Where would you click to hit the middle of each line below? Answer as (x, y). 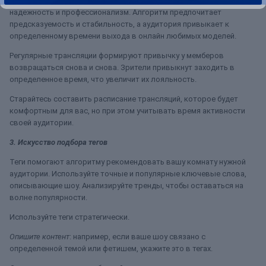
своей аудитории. (42, 123)
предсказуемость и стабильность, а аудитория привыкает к (119, 24)
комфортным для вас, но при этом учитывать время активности (127, 111)
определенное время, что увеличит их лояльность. (103, 79)
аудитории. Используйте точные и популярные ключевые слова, (128, 174)
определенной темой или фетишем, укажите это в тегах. (111, 248)
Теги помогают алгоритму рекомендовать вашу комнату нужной (128, 162)
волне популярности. (48, 197)
